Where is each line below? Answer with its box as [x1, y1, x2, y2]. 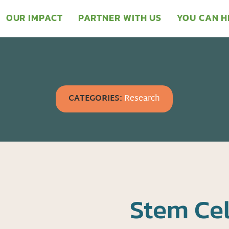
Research [124, 91, 161, 107]
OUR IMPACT [6, 10, 63, 25]
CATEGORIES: [68, 91, 123, 107]
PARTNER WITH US [78, 10, 162, 25]
